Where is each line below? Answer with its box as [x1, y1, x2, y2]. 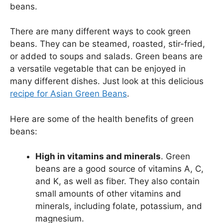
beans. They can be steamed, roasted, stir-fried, [10, 39, 205, 49]
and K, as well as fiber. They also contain [35, 176, 200, 186]
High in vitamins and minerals [35, 151, 161, 161]
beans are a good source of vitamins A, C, [35, 164, 204, 174]
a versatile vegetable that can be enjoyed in [10, 64, 186, 74]
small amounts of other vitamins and [35, 189, 181, 199]
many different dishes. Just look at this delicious [10, 76, 204, 86]
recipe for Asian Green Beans [10, 89, 127, 99]
